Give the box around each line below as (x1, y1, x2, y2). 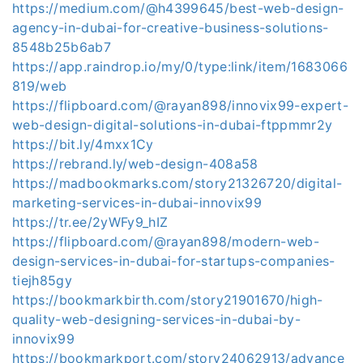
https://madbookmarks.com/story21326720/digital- (12, 175, 343, 191)
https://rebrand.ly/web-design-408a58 (12, 156, 258, 172)
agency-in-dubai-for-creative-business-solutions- (12, 19, 329, 36)
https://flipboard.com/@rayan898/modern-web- (12, 233, 320, 250)
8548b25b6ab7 (12, 39, 112, 55)
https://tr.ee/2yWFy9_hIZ (12, 214, 169, 230)
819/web (12, 78, 67, 94)
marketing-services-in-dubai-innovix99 (12, 194, 262, 211)
